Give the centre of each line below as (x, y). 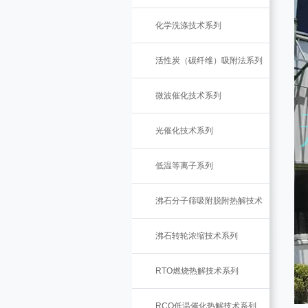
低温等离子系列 (184, 166)
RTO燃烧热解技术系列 (197, 271)
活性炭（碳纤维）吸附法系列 (209, 60)
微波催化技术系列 (188, 96)
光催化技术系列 (184, 131)
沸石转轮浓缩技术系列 (197, 236)
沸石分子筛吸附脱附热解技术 (209, 201)
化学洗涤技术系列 (188, 25)
